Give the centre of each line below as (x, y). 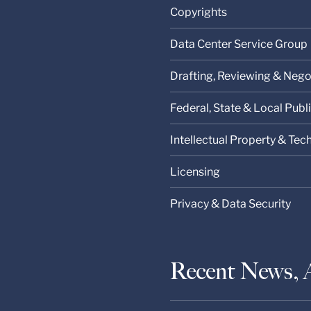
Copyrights (199, 12)
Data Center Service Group (239, 44)
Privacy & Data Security (231, 204)
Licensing (195, 172)
